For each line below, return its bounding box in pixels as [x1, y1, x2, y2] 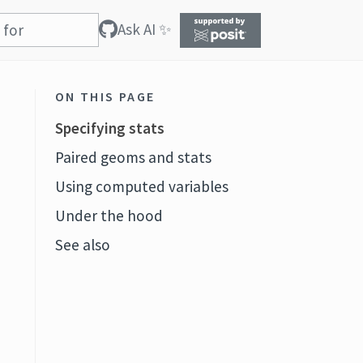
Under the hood [54, 206, 163, 225]
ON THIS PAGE [54, 88, 156, 105]
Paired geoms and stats [54, 147, 211, 167]
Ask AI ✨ [117, 19, 172, 39]
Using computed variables [54, 177, 228, 196]
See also [54, 235, 110, 254]
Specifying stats [54, 118, 164, 138]
